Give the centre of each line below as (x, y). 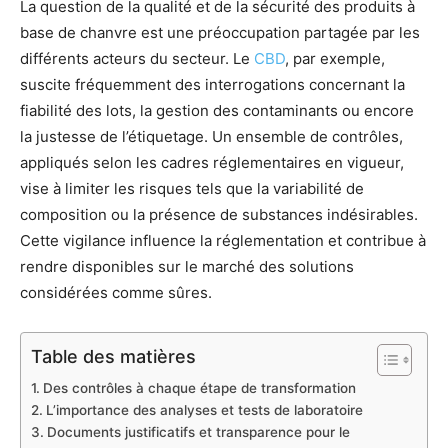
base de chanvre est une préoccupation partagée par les (220, 32)
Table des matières (113, 356)
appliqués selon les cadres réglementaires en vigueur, (212, 162)
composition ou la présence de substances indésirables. (219, 214)
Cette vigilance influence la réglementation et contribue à (223, 240)
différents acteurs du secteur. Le (137, 58)
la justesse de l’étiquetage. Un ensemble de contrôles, (211, 136)
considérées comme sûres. (116, 292)
